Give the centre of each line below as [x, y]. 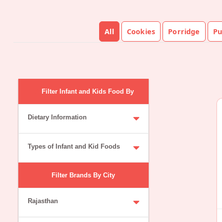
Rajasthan [43, 201]
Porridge [184, 31]
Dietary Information [57, 117]
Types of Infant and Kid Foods [74, 146]
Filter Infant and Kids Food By [88, 91]
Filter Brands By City [83, 175]
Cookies [141, 31]
